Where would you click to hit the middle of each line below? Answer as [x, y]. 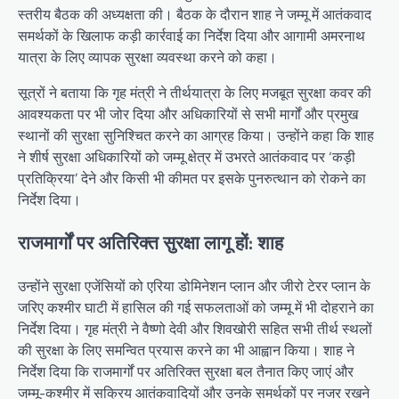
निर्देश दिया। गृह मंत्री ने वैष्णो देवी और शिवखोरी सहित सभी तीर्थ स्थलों [195, 328]
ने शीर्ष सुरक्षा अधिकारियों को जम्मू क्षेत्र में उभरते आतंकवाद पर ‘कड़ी [187, 157]
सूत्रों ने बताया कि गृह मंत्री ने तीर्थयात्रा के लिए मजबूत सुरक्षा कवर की [195, 93]
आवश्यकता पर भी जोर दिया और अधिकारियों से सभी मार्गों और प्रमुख [188, 114]
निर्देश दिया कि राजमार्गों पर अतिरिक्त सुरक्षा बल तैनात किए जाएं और [186, 371]
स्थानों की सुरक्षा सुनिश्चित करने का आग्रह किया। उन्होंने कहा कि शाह [196, 136]
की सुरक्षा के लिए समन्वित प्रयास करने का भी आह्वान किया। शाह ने [186, 350]
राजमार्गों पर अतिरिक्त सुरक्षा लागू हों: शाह [151, 242]
